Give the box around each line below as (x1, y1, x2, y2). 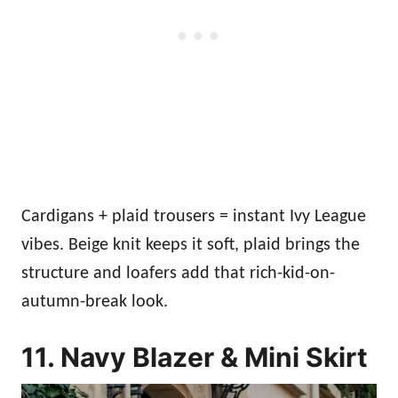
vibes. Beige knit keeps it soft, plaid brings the (21, 235, 360, 254)
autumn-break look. (21, 292, 168, 311)
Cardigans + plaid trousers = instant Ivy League (21, 207, 366, 226)
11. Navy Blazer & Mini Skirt (21, 340, 368, 373)
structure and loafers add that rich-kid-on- (21, 264, 335, 283)
